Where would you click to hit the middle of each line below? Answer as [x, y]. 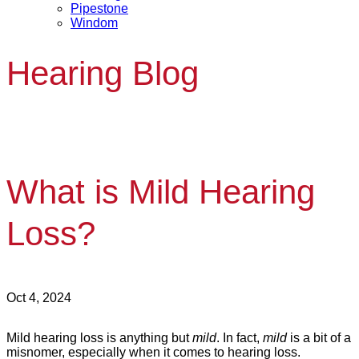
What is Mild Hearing [161, 192]
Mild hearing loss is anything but [99, 337]
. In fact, [240, 337]
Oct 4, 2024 [39, 297]
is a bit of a [319, 337]
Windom [94, 23]
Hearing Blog [103, 74]
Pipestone [99, 8]
